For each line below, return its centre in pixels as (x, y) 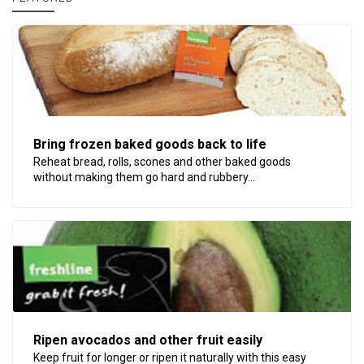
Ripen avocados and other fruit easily (148, 340)
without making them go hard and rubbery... (144, 178)
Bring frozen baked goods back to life (150, 144)
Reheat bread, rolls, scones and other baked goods (162, 162)
